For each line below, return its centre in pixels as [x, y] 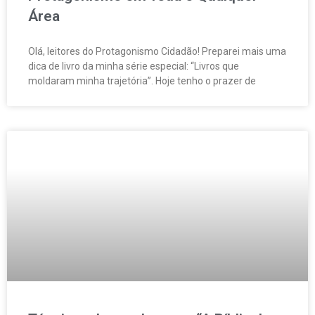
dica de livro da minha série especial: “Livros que [134, 66]
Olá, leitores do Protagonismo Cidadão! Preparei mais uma [157, 52]
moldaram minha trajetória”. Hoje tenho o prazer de [142, 81]
